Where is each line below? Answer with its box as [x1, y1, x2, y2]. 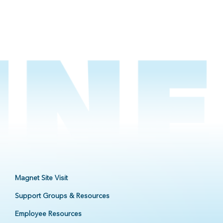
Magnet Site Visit [14, 173, 68, 183]
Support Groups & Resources [14, 191, 110, 201]
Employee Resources [14, 209, 82, 219]
